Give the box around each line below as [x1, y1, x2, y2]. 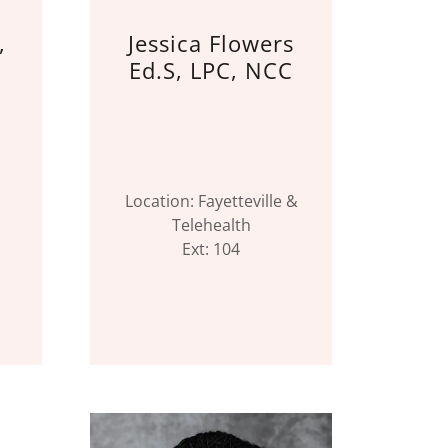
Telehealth [171, 214, 251, 236]
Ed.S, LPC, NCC [129, 55, 293, 85]
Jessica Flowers [128, 28, 294, 58]
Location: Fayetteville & [124, 190, 298, 212]
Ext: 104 [182, 238, 240, 260]
